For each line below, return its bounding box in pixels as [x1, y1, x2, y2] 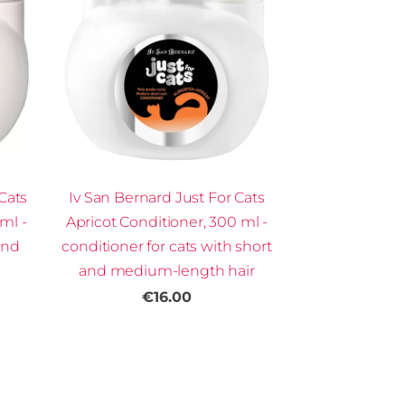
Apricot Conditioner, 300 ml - [65, 213, 268, 231]
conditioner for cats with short [61, 238, 272, 256]
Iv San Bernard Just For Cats [69, 189, 265, 207]
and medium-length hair [79, 262, 255, 280]
